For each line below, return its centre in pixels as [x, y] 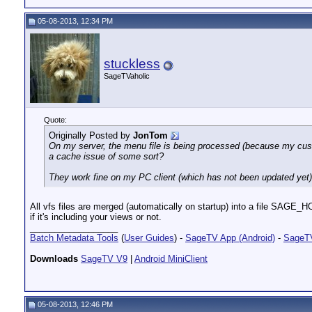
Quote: [55, 120]
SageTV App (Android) [230, 238]
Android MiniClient [171, 259]
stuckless [132, 64]
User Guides [149, 238]
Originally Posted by [91, 135]
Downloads [54, 259]
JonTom [150, 135]
